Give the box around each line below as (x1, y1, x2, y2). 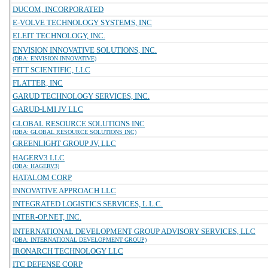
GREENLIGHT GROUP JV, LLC (13, 139, 116, 148)
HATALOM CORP (13, 173, 72, 182)
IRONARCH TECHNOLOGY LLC (13, 246, 123, 255)
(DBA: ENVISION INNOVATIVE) (13, 55, 96, 62)
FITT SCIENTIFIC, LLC (13, 65, 90, 74)
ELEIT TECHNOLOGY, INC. (13, 31, 105, 40)
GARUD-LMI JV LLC (13, 105, 83, 114)
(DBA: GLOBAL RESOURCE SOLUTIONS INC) (13, 129, 136, 135)
